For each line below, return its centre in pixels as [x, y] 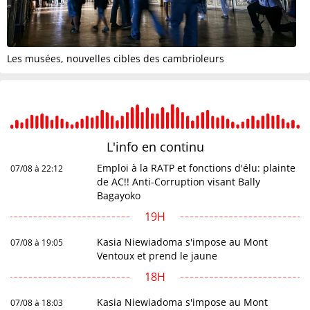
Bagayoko [119, 196]
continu [182, 147]
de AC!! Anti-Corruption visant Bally [179, 182]
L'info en [133, 147]
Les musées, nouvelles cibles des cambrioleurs [116, 59]
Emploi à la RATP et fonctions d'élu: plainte [197, 168]
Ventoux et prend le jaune [157, 256]
